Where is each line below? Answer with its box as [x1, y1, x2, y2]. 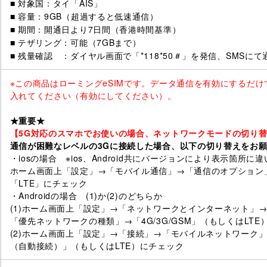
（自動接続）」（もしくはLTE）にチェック [10, 240, 184, 252]
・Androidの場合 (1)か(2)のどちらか [10, 190, 163, 202]
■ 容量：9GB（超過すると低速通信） [10, 10, 159, 23]
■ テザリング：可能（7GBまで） [10, 36, 141, 49]
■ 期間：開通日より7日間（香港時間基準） [10, 23, 181, 36]
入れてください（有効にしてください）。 [10, 89, 176, 102]
